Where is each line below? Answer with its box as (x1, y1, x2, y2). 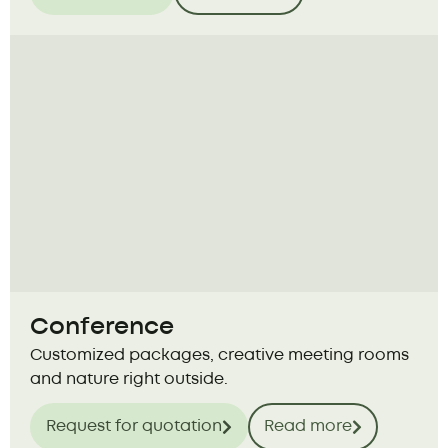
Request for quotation (46, 419, 222, 435)
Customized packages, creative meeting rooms (30, 348, 409, 364)
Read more (264, 419, 352, 435)
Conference (30, 317, 174, 339)
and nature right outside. (30, 372, 228, 388)
